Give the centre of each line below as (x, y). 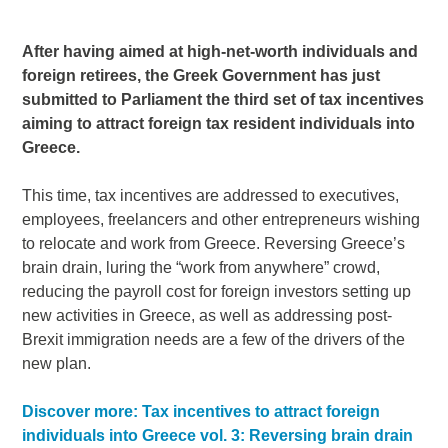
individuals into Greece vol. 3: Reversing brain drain (218, 436)
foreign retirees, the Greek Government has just (201, 76)
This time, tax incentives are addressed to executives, (211, 196)
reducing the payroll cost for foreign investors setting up (217, 292)
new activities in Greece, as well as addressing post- (207, 316)
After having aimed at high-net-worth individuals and (220, 52)
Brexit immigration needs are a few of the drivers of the (214, 340)
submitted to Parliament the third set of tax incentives (223, 100)
